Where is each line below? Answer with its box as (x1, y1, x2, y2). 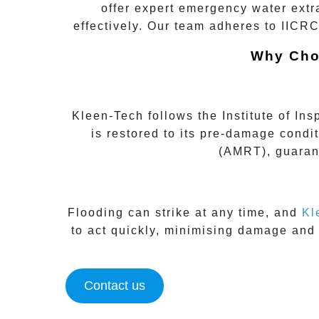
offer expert (100, 2, 179, 15)
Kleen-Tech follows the (72, 110, 222, 122)
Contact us (83, 278, 145, 293)
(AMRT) (219, 145, 267, 158)
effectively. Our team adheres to (73, 20, 281, 33)
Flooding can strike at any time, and (67, 206, 302, 219)
